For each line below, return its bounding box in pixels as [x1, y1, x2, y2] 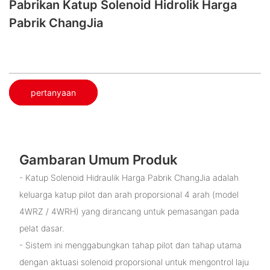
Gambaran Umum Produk [19, 151, 178, 168]
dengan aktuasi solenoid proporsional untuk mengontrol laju [19, 257, 249, 268]
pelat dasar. [19, 223, 64, 234]
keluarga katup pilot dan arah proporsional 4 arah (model [19, 189, 239, 200]
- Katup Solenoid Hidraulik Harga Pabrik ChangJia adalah [19, 172, 239, 183]
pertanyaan [31, 87, 76, 98]
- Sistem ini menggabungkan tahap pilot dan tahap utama [19, 240, 242, 251]
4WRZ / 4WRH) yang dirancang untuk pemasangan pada [19, 206, 239, 217]
